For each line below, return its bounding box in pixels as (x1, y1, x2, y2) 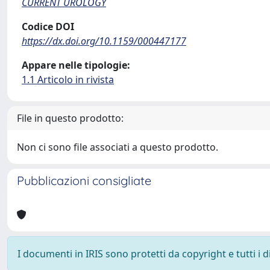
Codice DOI (22, 20, 74, 33)
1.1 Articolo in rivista (22, 73, 114, 86)
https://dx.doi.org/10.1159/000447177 (22, 34, 186, 48)
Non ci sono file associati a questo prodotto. (17, 140, 218, 154)
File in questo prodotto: (17, 111, 124, 125)
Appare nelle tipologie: (22, 58, 130, 72)
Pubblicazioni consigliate (17, 173, 151, 188)
